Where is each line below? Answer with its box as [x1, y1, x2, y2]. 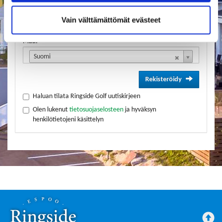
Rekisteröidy [145, 76, 182, 84]
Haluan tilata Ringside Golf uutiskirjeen [33, 93, 140, 101]
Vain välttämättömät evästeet [61, 15, 161, 24]
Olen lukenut [33, 106, 69, 114]
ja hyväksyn [123, 106, 156, 114]
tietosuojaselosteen [69, 106, 123, 114]
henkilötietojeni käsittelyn [33, 116, 104, 124]
